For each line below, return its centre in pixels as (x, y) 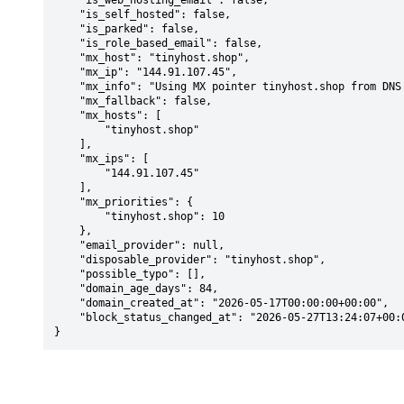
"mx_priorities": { (67, 202)
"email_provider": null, (67, 245)
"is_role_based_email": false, (67, 43)
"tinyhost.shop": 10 (79, 216)
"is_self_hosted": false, (67, 14)
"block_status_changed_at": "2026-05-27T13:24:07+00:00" (67, 317)
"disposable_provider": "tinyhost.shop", (67, 260)
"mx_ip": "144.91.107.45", (67, 72)
